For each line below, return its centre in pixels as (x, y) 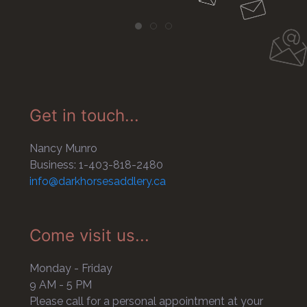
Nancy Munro (63, 149)
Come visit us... (89, 236)
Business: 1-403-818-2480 (96, 165)
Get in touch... (84, 116)
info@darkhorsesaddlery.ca (97, 182)
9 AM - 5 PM (60, 285)
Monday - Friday (71, 269)
